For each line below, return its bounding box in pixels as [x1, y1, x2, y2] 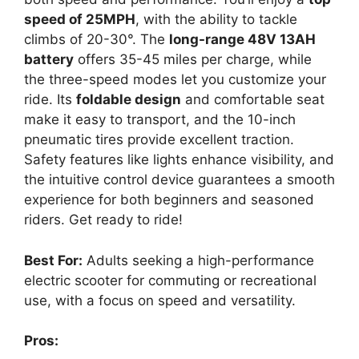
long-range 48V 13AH [169, 31, 316, 47]
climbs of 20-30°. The [24, 31, 169, 47]
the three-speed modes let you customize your [24, 71, 326, 87]
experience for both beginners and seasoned [24, 192, 314, 208]
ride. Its [24, 91, 76, 107]
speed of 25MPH [24, 11, 135, 27]
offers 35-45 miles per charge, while [74, 51, 312, 67]
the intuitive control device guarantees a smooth [24, 171, 335, 188]
